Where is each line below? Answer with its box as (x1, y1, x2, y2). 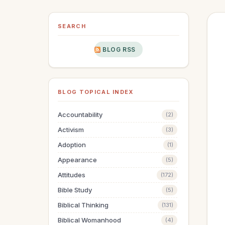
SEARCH (58, 23, 86, 30)
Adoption (58, 141, 86, 149)
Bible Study (58, 186, 92, 194)
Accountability (58, 110, 102, 119)
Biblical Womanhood (58, 216, 121, 224)
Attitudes (58, 171, 85, 179)
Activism (58, 126, 84, 134)
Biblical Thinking (58, 201, 108, 209)
